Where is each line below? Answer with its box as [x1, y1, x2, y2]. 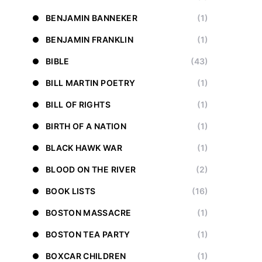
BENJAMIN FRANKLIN [46, 35, 133, 44]
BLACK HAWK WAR [46, 143, 122, 153]
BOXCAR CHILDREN [46, 251, 126, 261]
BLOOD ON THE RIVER [46, 164, 136, 174]
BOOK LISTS [46, 186, 96, 196]
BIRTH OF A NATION [46, 121, 126, 131]
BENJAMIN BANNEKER [46, 13, 137, 23]
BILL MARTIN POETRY [46, 78, 136, 88]
